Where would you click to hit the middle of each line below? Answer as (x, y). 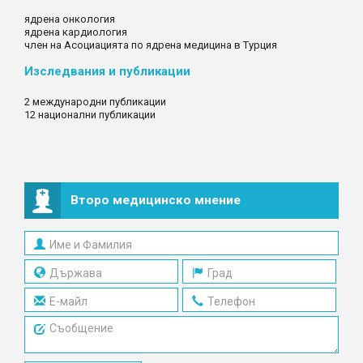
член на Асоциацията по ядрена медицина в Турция (151, 45)
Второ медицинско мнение (155, 200)
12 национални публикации (90, 115)
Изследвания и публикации (107, 71)
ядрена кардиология (76, 32)
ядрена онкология (70, 19)
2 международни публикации (95, 102)
